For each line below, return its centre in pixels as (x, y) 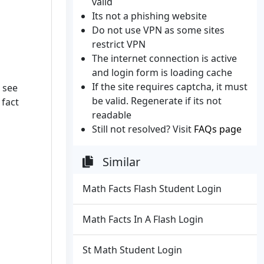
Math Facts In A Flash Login (143, 219)
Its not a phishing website (149, 16)
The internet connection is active (164, 58)
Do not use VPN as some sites (158, 30)
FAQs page (218, 129)
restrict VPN (119, 44)
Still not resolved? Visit (143, 129)
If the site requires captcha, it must (170, 87)
